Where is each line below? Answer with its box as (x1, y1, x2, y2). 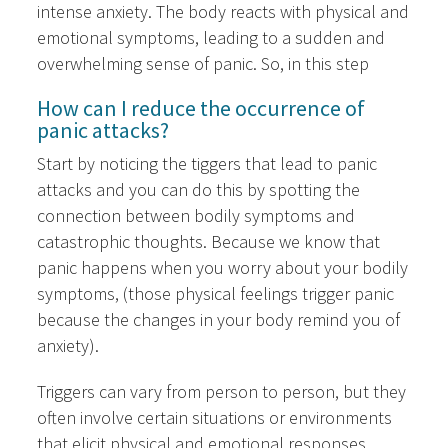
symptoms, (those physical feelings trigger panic (37, 282, 395, 306)
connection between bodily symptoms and (37, 204, 356, 228)
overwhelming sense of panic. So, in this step (37, 52, 370, 76)
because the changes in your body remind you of (37, 308, 401, 332)
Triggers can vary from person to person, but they (37, 380, 407, 404)
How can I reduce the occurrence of (37, 94, 366, 123)
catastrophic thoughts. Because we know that (37, 230, 381, 254)
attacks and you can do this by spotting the (37, 178, 361, 202)
